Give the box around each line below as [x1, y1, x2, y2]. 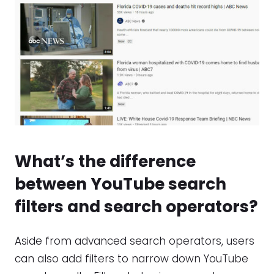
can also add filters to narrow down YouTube [15, 251, 248, 266]
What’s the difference [15, 149, 196, 172]
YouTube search [91, 172, 226, 195]
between [15, 172, 91, 195]
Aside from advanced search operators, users [15, 233, 254, 248]
